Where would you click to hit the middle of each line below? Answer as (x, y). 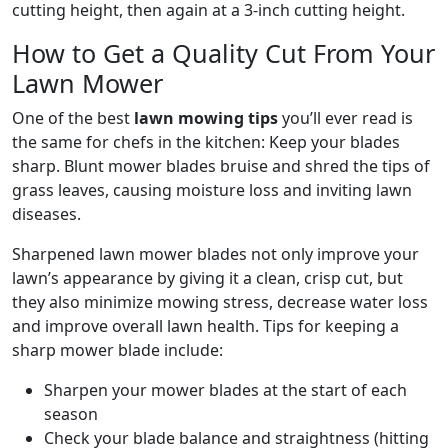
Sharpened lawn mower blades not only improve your (215, 254)
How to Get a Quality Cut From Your (223, 53)
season (71, 414)
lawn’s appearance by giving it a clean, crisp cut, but (207, 278)
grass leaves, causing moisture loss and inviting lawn (212, 190)
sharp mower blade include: (117, 350)
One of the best (73, 118)
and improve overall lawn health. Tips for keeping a (205, 326)
